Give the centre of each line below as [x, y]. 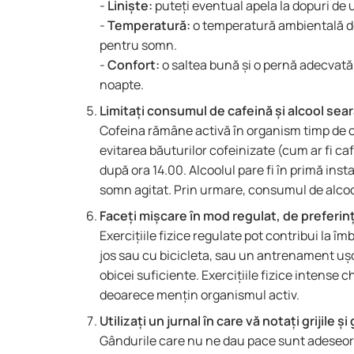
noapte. [123, 85]
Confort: [135, 65]
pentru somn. [138, 45]
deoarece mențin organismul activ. [200, 295]
